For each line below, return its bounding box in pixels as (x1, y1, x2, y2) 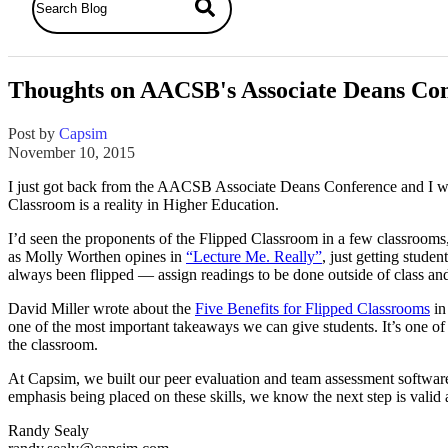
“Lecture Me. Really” (186, 247, 322, 265)
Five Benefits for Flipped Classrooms (195, 299, 430, 317)
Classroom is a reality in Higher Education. (8, 195, 279, 213)
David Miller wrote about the (8, 299, 195, 317)
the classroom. (8, 335, 98, 353)
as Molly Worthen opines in (8, 247, 186, 265)
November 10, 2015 (8, 143, 135, 161)
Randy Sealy (8, 421, 89, 439)
